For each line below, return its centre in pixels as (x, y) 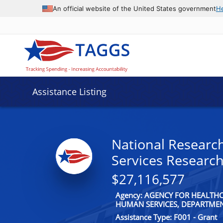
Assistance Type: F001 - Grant (166, 217)
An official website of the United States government (134, 8)
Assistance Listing (69, 92)
